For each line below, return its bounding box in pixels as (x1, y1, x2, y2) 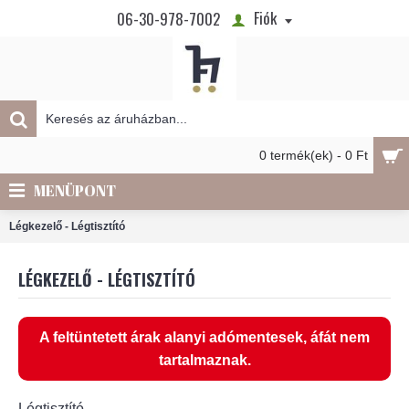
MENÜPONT (34, 181, 116, 201)
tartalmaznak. (158, 352, 251, 368)
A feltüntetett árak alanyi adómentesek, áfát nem (39, 330, 370, 345)
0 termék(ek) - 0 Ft (259, 148, 368, 163)
